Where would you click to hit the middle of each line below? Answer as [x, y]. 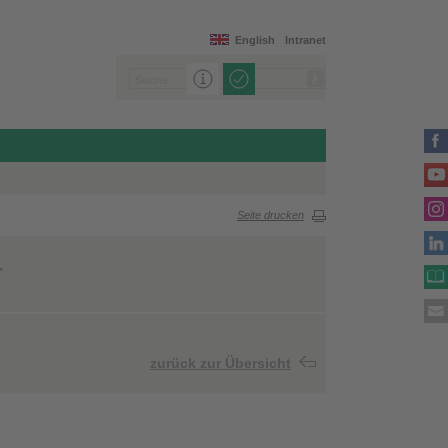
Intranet [305, 40]
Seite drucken [270, 215]
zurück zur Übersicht [220, 363]
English [255, 40]
